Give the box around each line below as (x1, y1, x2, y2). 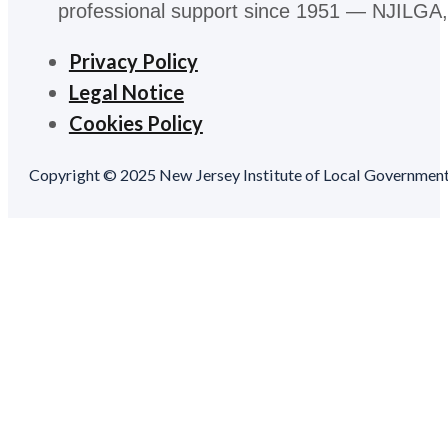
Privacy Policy (68, 49, 198, 74)
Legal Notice (68, 80, 184, 105)
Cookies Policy (68, 111, 203, 136)
